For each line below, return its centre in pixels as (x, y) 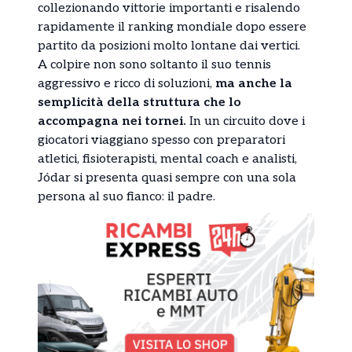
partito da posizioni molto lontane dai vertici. (169, 46)
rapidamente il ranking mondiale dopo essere (172, 27)
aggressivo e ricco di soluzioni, (126, 84)
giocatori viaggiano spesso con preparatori (161, 141)
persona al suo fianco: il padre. (126, 197)
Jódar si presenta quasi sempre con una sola (167, 178)
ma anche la (254, 84)
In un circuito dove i (246, 122)
